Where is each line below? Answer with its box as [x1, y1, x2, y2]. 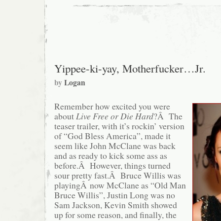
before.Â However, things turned [54, 159, 171, 172]
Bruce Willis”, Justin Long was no [54, 189, 175, 201]
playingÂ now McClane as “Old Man [54, 179, 186, 191]
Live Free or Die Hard [76, 110, 153, 122]
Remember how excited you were [54, 100, 170, 112]
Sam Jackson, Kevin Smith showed [54, 199, 177, 211]
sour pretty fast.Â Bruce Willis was [54, 169, 181, 182]
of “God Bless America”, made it [54, 130, 171, 142]
